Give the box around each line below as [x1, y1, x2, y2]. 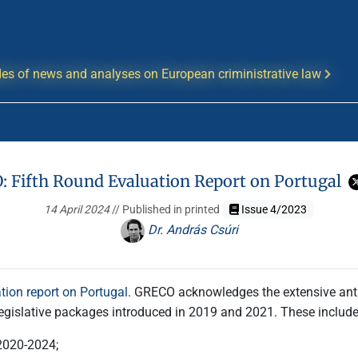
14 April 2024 [43, 203, 112, 216]
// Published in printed [111, 203, 222, 216]
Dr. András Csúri [144, 222, 238, 238]
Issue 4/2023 [239, 203, 307, 216]
